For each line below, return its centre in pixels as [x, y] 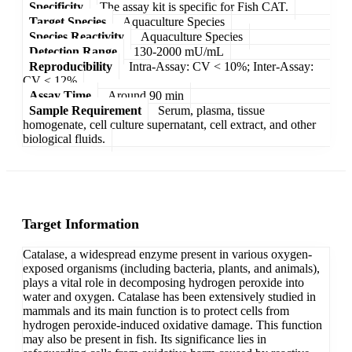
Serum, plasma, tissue [211, 110]
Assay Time [60, 95]
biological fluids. [64, 138]
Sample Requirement [85, 110]
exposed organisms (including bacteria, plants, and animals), [171, 269]
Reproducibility [71, 66]
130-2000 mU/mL [179, 51]
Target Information [81, 224]
